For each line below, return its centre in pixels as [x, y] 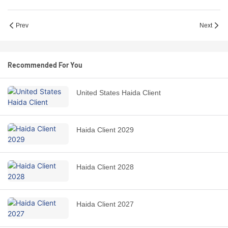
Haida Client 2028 [105, 167]
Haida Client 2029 [105, 130]
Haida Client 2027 [105, 204]
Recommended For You [45, 65]
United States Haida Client [119, 93]
